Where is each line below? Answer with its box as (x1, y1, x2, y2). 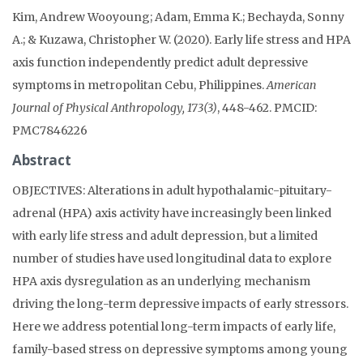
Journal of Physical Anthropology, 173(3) (12, 100, 217, 115)
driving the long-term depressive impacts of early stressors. (12, 297, 348, 311)
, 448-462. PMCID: (217, 100, 317, 115)
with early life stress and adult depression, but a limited (12, 228, 318, 243)
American (267, 78, 316, 92)
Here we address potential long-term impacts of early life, (12, 319, 335, 334)
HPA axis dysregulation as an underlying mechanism (12, 274, 310, 288)
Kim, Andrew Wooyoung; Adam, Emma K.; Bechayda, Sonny (12, 10, 344, 24)
